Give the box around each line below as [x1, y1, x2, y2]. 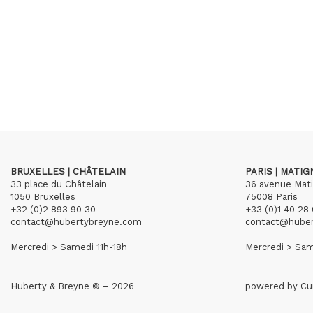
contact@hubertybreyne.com [10, 217, 142, 227]
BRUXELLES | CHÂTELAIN [10, 166, 126, 177]
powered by [245, 281, 300, 291]
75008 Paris [245, 191, 298, 202]
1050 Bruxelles [10, 191, 75, 202]
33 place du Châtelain [10, 179, 107, 189]
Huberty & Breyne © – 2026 [10, 281, 134, 291]
